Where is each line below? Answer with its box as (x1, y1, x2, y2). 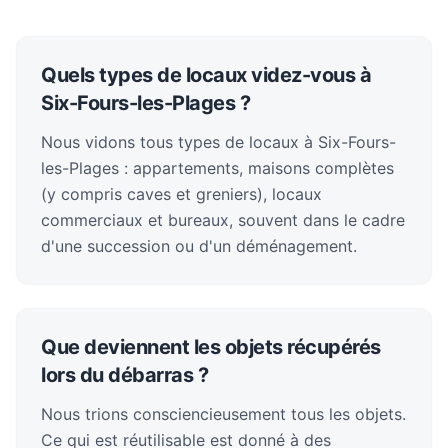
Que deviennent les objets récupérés (41, 335, 381, 359)
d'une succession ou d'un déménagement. (41, 236, 357, 256)
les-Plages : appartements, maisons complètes (41, 158, 394, 178)
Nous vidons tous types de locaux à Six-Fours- (41, 132, 396, 152)
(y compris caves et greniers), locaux (41, 184, 322, 204)
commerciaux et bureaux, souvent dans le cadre (41, 210, 405, 230)
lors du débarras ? (41, 363, 208, 387)
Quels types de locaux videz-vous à (41, 63, 371, 87)
